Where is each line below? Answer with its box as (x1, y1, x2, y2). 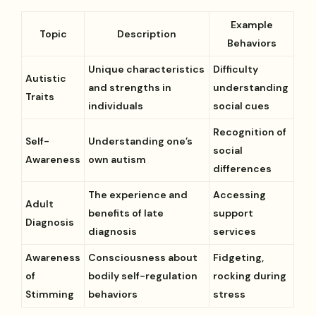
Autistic (25, 71, 67, 85)
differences (213, 162, 272, 175)
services (213, 224, 257, 238)
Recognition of (213, 125, 287, 138)
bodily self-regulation (88, 269, 198, 282)
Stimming (25, 287, 75, 300)
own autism (88, 152, 147, 166)
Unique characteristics (88, 62, 205, 75)
